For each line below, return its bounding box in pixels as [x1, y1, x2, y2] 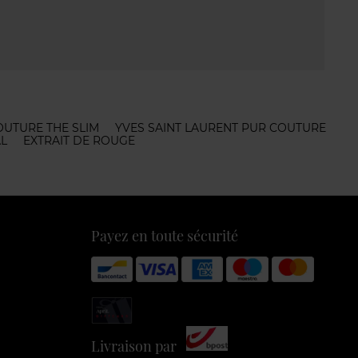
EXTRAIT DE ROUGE [22, 133, 135, 148]
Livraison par [90, 336, 186, 356]
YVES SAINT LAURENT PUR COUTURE [115, 121, 326, 135]
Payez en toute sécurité [90, 226, 238, 245]
